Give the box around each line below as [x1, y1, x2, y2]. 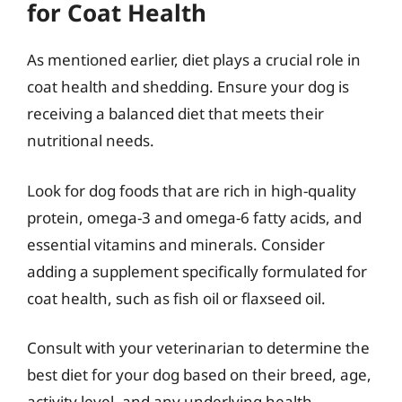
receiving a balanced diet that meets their [27, 103, 324, 124]
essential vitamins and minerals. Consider [27, 233, 325, 255]
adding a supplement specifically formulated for [27, 260, 367, 282]
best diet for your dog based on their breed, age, [27, 364, 371, 385]
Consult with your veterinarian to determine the [27, 337, 370, 358]
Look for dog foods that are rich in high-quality [27, 179, 356, 201]
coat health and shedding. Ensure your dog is [27, 76, 349, 97]
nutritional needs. [27, 130, 154, 151]
